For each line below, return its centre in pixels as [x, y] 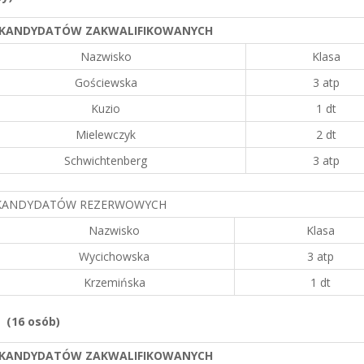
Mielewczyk [106, 134]
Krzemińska [114, 282]
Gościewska [106, 82]
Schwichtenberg [106, 160]
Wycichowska [114, 256]
